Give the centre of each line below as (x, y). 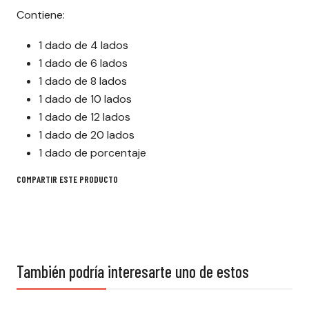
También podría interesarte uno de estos (133, 271)
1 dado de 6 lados (83, 63)
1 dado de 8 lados (83, 81)
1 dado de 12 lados (84, 117)
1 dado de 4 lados (83, 45)
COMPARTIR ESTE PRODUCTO (67, 179)
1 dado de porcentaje (92, 153)
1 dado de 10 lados (85, 99)
